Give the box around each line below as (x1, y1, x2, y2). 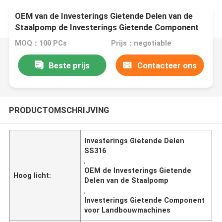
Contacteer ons (137, 60, 197, 70)
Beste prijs (48, 60, 90, 70)
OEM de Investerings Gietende (84, 166, 192, 174)
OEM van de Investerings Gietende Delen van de (15, 11, 193, 21)
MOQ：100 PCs (15, 39, 67, 48)
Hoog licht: (13, 171, 52, 179)
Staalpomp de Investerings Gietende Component (15, 22, 199, 33)
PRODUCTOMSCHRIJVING (8, 105, 109, 115)
